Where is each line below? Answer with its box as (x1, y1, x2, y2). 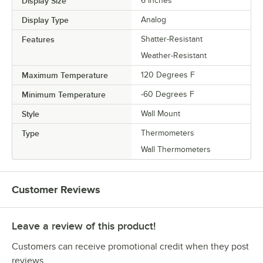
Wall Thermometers (141, 145, 211, 154)
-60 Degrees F (141, 90, 194, 99)
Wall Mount (141, 109, 180, 119)
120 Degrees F (141, 70, 195, 80)
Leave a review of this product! (12, 220, 156, 232)
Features (22, 35, 55, 45)
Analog (141, 15, 166, 25)
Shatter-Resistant (141, 35, 203, 44)
